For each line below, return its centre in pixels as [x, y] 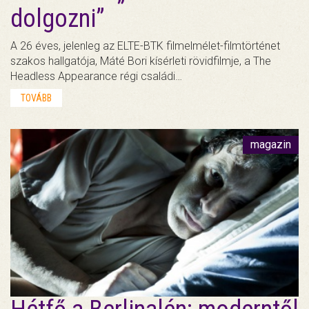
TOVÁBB [36, 98]
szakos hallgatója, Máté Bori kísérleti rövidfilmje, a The [141, 61]
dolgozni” [58, 19]
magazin [271, 145]
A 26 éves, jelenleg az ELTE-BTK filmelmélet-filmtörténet [145, 46]
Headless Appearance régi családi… [96, 77]
